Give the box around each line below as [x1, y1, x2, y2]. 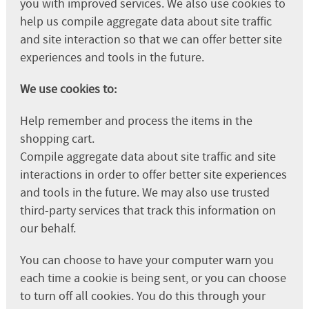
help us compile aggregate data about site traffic [19, 13, 272, 30]
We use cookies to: [19, 81, 117, 97]
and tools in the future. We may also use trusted [19, 184, 270, 201]
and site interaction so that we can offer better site [19, 31, 282, 48]
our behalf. [19, 220, 76, 237]
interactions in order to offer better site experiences [19, 166, 287, 183]
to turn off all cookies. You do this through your [19, 288, 266, 304]
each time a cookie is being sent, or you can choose [19, 270, 286, 286]
